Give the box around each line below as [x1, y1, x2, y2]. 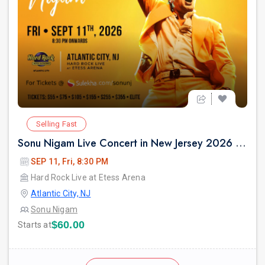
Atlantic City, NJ [31, 189, 91, 199]
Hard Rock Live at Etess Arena [31, 173, 146, 183]
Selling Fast [36, 119, 77, 129]
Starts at [18, 220, 51, 230]
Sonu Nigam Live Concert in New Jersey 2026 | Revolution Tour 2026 [235, 135, 246, 151]
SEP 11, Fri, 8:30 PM [31, 157, 108, 167]
